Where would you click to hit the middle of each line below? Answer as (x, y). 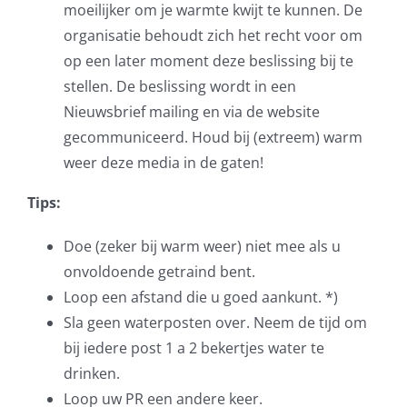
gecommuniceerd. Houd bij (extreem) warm (213, 137)
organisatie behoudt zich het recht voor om (213, 35)
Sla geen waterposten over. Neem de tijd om (215, 322)
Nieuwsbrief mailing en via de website (192, 111)
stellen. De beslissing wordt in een (180, 86)
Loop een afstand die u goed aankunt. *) (201, 297)
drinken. (92, 373)
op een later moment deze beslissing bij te (208, 60)
